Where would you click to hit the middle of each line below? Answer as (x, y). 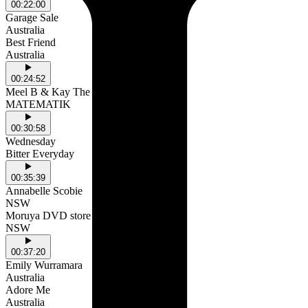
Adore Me (28, 290)
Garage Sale (32, 18)
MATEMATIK (38, 104)
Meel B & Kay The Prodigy (66, 92)
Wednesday (31, 142)
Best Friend (31, 43)
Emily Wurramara (44, 265)
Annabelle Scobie (44, 191)
